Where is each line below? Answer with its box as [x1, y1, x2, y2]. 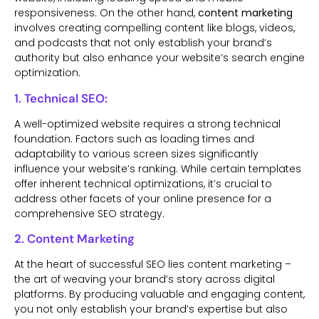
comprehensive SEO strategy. [14, 206, 164, 221]
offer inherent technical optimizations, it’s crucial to [14, 176, 272, 191]
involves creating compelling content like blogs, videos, [14, 21, 295, 36]
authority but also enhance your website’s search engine [14, 51, 305, 66]
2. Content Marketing [14, 230, 135, 246]
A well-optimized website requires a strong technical [14, 116, 281, 131]
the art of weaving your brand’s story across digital [14, 271, 275, 286]
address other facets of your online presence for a [14, 191, 271, 206]
